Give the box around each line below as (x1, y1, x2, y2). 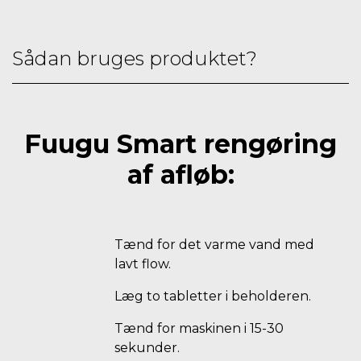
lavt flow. (114, 256, 171, 272)
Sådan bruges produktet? (12, 47, 257, 70)
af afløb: (127, 159, 234, 190)
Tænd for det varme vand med (114, 237, 314, 252)
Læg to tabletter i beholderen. (114, 288, 311, 304)
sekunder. (114, 340, 180, 355)
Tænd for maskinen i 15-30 (114, 321, 284, 336)
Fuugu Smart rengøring (24, 128, 337, 160)
